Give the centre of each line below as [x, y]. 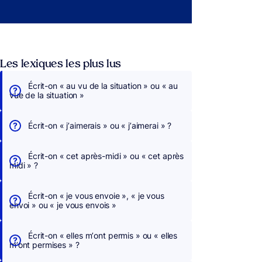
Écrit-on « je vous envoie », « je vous [96, 196]
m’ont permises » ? [44, 245]
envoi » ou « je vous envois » [63, 205]
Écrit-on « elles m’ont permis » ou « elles [103, 235]
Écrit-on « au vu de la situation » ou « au [103, 86]
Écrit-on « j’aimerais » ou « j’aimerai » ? [100, 125]
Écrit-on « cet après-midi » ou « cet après [106, 156]
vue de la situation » [47, 95]
